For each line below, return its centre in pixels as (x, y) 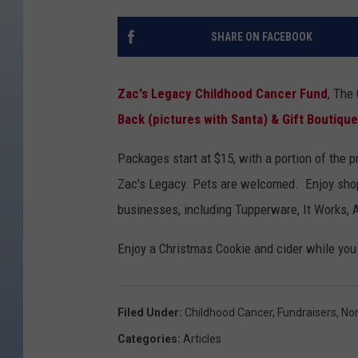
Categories (147, 339)
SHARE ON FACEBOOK (261, 37)
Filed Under (148, 313)
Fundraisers (307, 313)
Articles (202, 339)
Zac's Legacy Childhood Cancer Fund (223, 94)
